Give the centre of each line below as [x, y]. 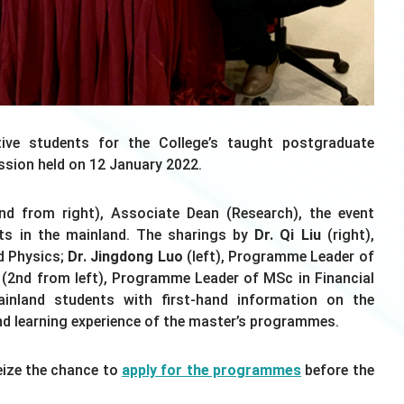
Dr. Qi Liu [291, 235]
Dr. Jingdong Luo [125, 257]
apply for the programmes [212, 371]
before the [338, 371]
